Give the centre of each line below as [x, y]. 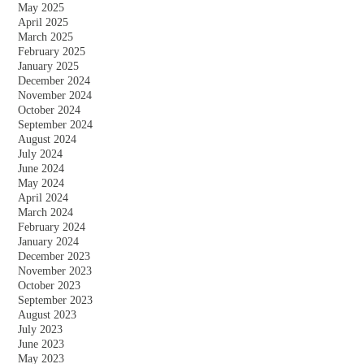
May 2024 [41, 184]
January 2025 [48, 67]
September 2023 [55, 301]
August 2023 [47, 315]
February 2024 [52, 227]
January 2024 [48, 242]
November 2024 [55, 96]
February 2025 [52, 52]
